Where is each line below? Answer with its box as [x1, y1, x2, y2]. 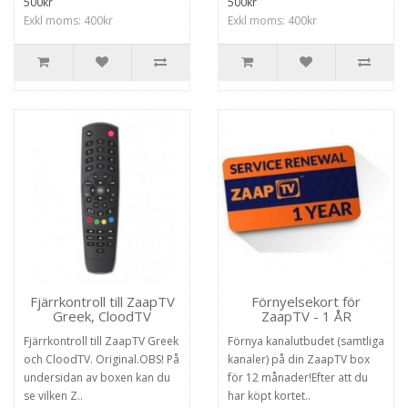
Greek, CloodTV [53, 307, 151, 325]
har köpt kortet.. [228, 388, 311, 403]
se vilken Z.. [24, 388, 83, 403]
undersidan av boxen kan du [24, 370, 170, 385]
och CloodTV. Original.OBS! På [24, 352, 179, 367]
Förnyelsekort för [251, 292, 361, 311]
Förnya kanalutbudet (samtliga [228, 333, 384, 349]
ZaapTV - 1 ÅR [260, 307, 352, 325]
